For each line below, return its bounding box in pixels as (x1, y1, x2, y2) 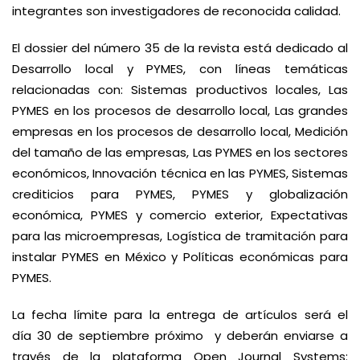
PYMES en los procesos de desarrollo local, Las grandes (12, 102, 348, 119)
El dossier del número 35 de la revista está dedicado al (12, 39, 348, 56)
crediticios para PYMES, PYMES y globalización (12, 186, 348, 202)
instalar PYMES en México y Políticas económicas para (12, 248, 348, 265)
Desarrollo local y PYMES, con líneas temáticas (12, 60, 348, 77)
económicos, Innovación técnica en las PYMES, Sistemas (12, 165, 348, 182)
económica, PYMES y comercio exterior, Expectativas (12, 207, 348, 223)
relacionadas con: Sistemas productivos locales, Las (12, 81, 348, 98)
